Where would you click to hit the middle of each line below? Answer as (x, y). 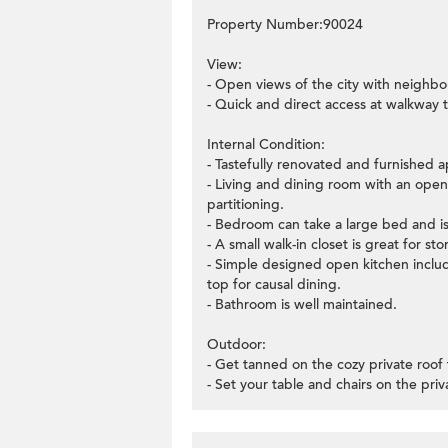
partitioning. (245, 204)
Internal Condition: (266, 144)
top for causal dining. (274, 284)
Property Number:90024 (285, 24)
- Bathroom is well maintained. (302, 304)
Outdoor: (236, 344)
